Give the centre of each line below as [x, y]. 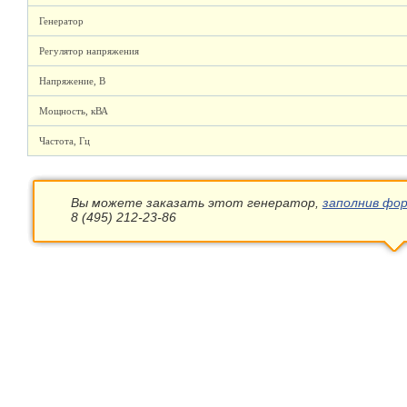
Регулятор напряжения [89, 51]
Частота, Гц [65, 141]
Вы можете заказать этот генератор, [196, 203]
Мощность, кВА [74, 111]
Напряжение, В [72, 81]
